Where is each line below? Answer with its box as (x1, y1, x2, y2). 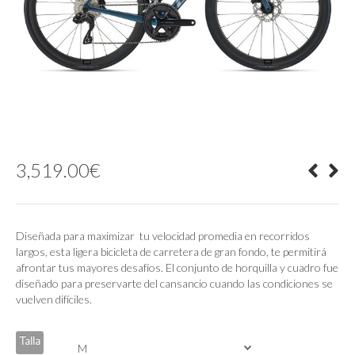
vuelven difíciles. (16, 292, 92, 307)
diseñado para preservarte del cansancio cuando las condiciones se (16, 277, 333, 291)
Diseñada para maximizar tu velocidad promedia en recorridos (16, 229, 310, 243)
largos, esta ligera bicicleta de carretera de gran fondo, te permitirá (16, 245, 326, 259)
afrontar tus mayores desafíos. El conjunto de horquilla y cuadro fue (16, 261, 338, 275)
